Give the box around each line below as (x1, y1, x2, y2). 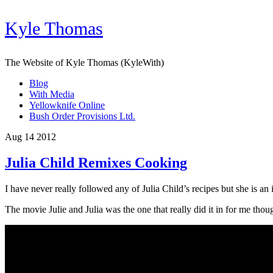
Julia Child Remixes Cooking (5, 154, 187, 171)
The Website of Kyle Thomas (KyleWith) (5, 57, 164, 68)
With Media (29, 89, 74, 99)
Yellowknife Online (29, 100, 105, 110)
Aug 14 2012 (5, 132, 56, 142)
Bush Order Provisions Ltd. (29, 111, 135, 121)
